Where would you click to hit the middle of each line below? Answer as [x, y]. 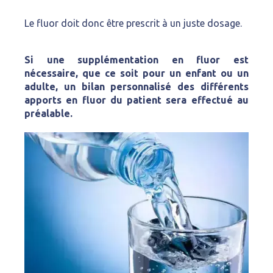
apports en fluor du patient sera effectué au [136, 100]
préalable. [48, 113]
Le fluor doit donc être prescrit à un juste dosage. [133, 23]
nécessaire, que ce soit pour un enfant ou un [136, 73]
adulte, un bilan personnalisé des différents [136, 87]
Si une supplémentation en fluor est [136, 60]
